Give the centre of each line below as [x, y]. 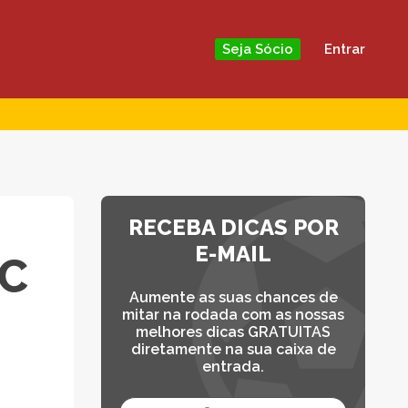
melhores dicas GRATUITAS [233, 331]
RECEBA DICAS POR [233, 227]
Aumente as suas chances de [233, 297]
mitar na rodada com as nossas [233, 314]
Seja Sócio [258, 50]
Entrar [345, 49]
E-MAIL [233, 253]
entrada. [233, 366]
